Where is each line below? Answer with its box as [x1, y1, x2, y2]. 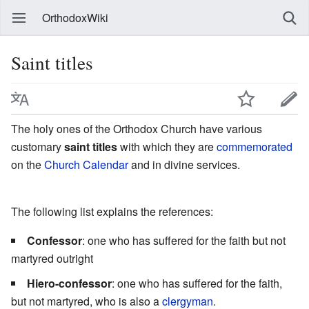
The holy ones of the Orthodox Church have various [11, 120, 262, 137]
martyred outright [11, 250, 93, 266]
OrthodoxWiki [42, 10, 108, 26]
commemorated [217, 138, 292, 154]
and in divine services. [128, 156, 240, 172]
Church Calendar [44, 156, 128, 172]
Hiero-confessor [27, 275, 112, 291]
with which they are [117, 138, 217, 154]
